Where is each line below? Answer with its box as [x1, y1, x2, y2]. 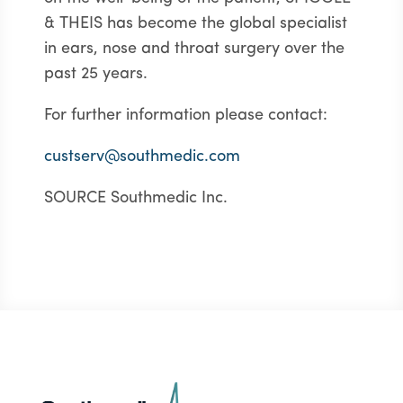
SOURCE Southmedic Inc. [43, 189, 228, 207]
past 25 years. [43, 65, 148, 83]
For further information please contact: [43, 106, 327, 124]
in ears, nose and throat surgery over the [43, 40, 345, 58]
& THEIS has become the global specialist [43, 14, 347, 32]
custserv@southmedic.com [43, 148, 240, 166]
